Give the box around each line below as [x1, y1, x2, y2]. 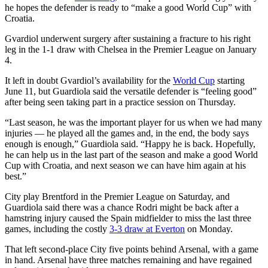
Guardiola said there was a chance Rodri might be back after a [5, 202, 239, 212]
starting [215, 75, 245, 86]
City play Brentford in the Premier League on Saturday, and [5, 191, 230, 202]
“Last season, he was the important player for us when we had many [5, 117, 262, 127]
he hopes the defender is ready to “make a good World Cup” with [5, 2, 251, 13]
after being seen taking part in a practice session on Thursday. [5, 96, 236, 107]
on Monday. [185, 223, 233, 234]
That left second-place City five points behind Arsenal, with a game [5, 243, 258, 254]
